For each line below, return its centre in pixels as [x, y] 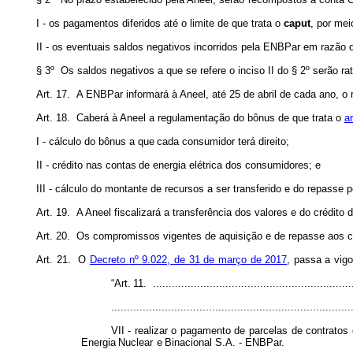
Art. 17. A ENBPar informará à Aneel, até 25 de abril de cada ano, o [192, 94]
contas [121, 165]
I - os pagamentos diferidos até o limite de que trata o [160, 23]
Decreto [107, 260]
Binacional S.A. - [204, 342]
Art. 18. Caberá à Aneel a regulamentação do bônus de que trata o [190, 118]
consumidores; [279, 165]
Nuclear [136, 342]
